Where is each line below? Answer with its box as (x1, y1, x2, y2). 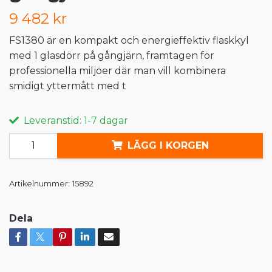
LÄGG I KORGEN (127, 140, 209, 152)
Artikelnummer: (9, 178, 70, 188)
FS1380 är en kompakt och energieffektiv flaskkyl (9, 34, 249, 46)
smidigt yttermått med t (9, 80, 126, 92)
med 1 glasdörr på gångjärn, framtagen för (9, 49, 214, 61)
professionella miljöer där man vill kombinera (9, 64, 226, 76)
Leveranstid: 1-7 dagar (21, 114, 128, 126)
